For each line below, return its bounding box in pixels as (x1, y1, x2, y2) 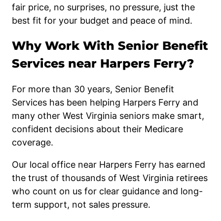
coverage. (12, 137, 53, 148)
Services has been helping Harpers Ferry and (12, 97, 198, 108)
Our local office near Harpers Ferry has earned (12, 159, 205, 170)
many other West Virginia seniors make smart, (12, 110, 204, 121)
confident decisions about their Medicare (12, 124, 183, 135)
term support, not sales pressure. (12, 199, 150, 210)
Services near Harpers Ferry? (12, 56, 194, 71)
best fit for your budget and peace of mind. (12, 15, 192, 26)
